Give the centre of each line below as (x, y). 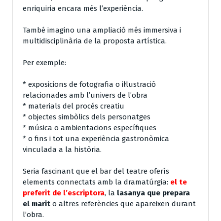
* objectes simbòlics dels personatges (87, 117)
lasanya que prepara (153, 193)
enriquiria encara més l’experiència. (83, 8)
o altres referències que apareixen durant (123, 203)
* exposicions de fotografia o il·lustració (89, 84)
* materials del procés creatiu (74, 106)
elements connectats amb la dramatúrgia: (95, 182)
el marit (37, 203)
